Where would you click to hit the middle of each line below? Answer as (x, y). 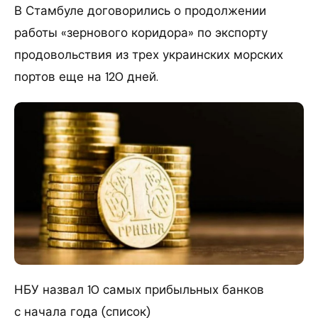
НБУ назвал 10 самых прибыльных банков (139, 289)
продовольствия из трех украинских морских (149, 55)
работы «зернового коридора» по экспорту (141, 33)
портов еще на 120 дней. (86, 77)
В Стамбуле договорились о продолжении (140, 11)
